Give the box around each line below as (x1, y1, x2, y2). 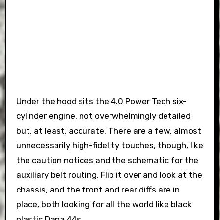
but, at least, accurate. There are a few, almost (16, 125, 201, 136)
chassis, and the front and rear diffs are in (16, 184, 180, 194)
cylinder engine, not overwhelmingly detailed (16, 110, 191, 121)
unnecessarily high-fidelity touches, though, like (16, 140, 203, 150)
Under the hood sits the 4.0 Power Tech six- (16, 96, 187, 106)
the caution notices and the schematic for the (16, 155, 198, 165)
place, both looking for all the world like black (16, 199, 192, 209)
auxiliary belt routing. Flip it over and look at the (16, 169, 202, 180)
